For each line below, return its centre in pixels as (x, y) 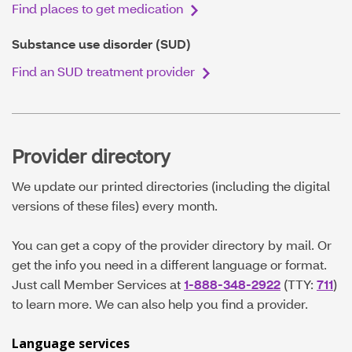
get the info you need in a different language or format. (169, 265)
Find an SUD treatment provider (103, 71)
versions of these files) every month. (115, 206)
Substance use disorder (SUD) (101, 44)
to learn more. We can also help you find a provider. (160, 304)
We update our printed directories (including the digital (171, 186)
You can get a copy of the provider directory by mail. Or (172, 245)
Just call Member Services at (98, 284)
